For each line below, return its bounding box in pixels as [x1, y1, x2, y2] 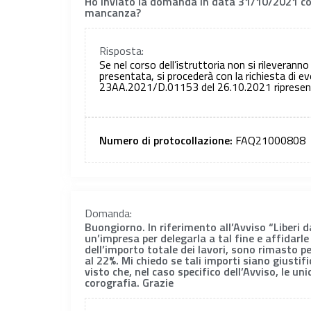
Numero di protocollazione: [99, 131, 235, 149]
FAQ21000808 [235, 131, 305, 149]
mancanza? [85, 3, 141, 21]
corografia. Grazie [85, 274, 174, 291]
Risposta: [99, 42, 144, 60]
